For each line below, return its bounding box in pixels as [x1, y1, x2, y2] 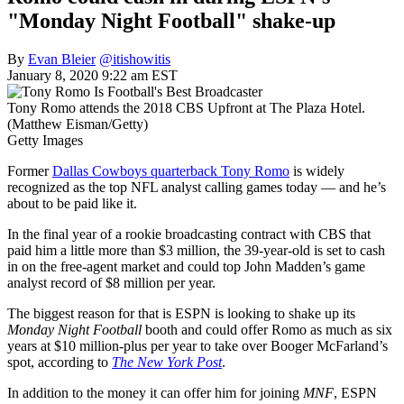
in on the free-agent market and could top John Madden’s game [7, 258, 365, 274]
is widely [289, 162, 344, 179]
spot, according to [7, 353, 112, 370]
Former [7, 162, 52, 179]
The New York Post [112, 353, 222, 370]
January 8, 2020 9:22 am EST [7, 67, 178, 83]
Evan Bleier [28, 50, 96, 67]
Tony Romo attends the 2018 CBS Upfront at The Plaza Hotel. [7, 99, 365, 115]
